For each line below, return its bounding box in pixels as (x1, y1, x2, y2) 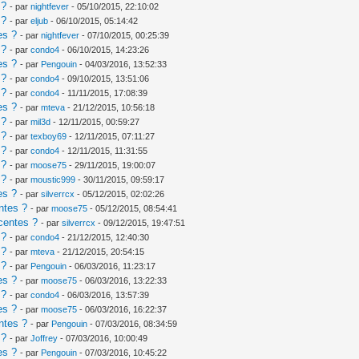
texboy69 (30, 131, 67, 141)
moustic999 (30, 174, 76, 184)
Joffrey (30, 333, 58, 343)
